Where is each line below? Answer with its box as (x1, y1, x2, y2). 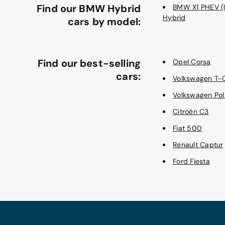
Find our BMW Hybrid (37, 2, 141, 15)
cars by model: (67, 15, 141, 28)
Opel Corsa (173, 57, 211, 66)
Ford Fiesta (173, 157, 210, 166)
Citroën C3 (173, 107, 209, 116)
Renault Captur (173, 140, 223, 149)
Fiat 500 (173, 124, 202, 133)
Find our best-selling (37, 57, 141, 70)
